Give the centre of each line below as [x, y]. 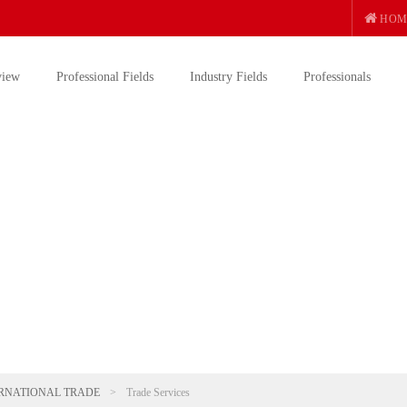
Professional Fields [105, 77]
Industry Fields [228, 77]
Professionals [337, 77]
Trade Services [158, 392]
